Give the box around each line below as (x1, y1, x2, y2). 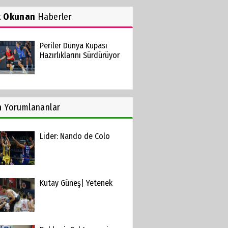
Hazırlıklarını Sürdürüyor (39, 50, 120, 60)
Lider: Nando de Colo (39, 131, 110, 141)
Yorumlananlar (2, 102, 61, 113)
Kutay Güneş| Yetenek (39, 178, 112, 188)
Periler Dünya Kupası (39, 41, 107, 50)
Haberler (35, 11, 72, 22)
